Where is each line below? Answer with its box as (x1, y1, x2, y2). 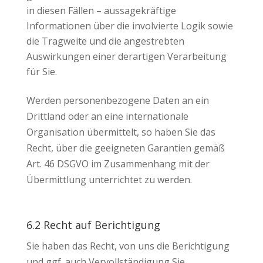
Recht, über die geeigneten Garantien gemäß (26, 141, 225, 154)
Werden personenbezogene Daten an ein (26, 94, 209, 107)
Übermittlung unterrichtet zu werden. (26, 173, 192, 186)
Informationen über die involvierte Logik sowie (26, 19, 233, 32)
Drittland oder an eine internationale (26, 110, 188, 123)
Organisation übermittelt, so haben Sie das (26, 126, 215, 139)
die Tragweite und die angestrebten (26, 35, 184, 48)
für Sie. (26, 65, 57, 78)
